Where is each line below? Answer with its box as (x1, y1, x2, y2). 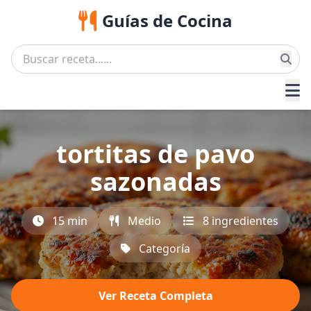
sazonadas (90, 165, 221, 199)
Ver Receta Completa (98, 288, 213, 303)
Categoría (139, 241, 190, 256)
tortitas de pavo (56, 137, 255, 171)
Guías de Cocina (102, 9, 233, 32)
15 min (52, 213, 87, 228)
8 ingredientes (203, 213, 278, 228)
